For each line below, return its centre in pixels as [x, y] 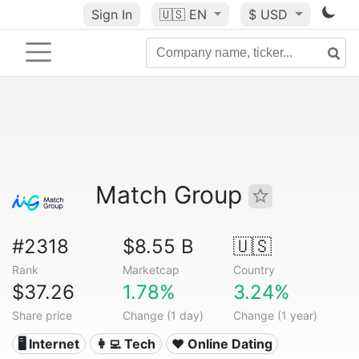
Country [254, 270]
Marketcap [151, 270]
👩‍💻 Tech [126, 344]
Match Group [172, 195]
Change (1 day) [163, 315]
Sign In [111, 14]
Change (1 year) [275, 315]
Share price [42, 315]
